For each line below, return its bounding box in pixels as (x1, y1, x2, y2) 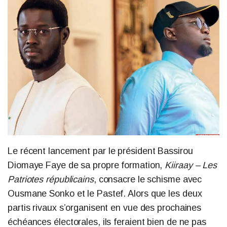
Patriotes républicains (8, 174, 94, 184)
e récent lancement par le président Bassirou (12, 145, 193, 156)
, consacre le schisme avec (93, 174, 202, 184)
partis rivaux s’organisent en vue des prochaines (8, 202, 202, 213)
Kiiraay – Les (165, 160, 217, 170)
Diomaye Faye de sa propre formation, (8, 160, 165, 170)
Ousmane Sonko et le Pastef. (8, 188, 126, 199)
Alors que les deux (128, 188, 202, 199)
